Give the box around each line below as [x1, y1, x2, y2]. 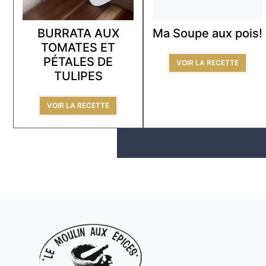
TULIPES [53, 69, 103, 84]
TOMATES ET [41, 40, 116, 55]
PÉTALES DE [43, 55, 113, 69]
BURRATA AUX [37, 26, 119, 41]
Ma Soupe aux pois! [153, 26, 263, 41]
